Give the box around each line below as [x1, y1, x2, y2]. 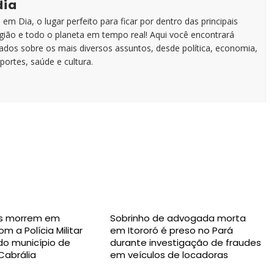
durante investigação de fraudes [109, 236, 261, 249]
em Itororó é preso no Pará [109, 224, 233, 237]
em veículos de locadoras [109, 248, 228, 261]
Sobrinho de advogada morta [109, 212, 246, 224]
